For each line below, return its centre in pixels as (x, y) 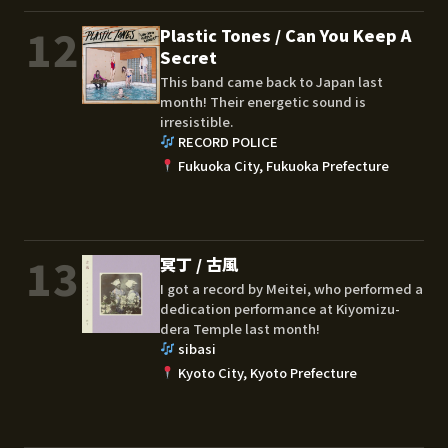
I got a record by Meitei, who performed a (291, 288)
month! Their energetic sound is (263, 101)
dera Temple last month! (240, 328)
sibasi (196, 348)
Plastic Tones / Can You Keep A (285, 34)
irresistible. (196, 121)
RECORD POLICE (227, 141)
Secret (188, 56)
